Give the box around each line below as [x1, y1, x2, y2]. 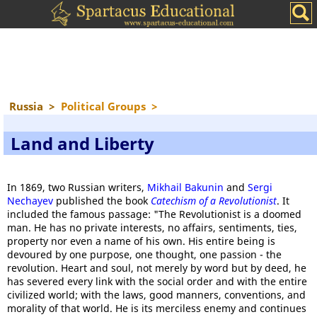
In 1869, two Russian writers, [7, 180, 147, 194]
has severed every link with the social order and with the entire [7, 275, 307, 288]
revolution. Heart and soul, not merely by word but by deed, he [7, 261, 306, 275]
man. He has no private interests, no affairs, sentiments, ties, [7, 221, 297, 234]
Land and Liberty [11, 132, 154, 155]
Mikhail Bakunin [147, 180, 224, 194]
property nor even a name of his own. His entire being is [7, 234, 275, 248]
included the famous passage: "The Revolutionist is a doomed [7, 207, 301, 221]
